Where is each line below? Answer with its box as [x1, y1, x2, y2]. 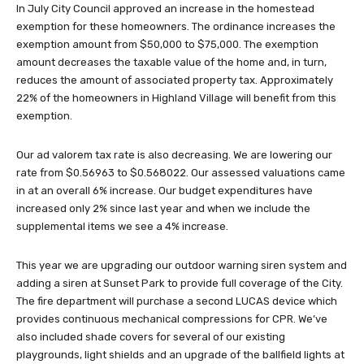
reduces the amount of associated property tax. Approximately [16, 74, 333, 87]
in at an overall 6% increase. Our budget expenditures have [16, 184, 313, 197]
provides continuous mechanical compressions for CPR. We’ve [16, 313, 327, 326]
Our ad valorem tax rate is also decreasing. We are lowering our [16, 149, 332, 162]
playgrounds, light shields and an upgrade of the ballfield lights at [16, 349, 344, 362]
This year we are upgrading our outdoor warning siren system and [16, 259, 347, 272]
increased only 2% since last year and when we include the [16, 202, 310, 215]
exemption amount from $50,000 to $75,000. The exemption [16, 38, 318, 51]
